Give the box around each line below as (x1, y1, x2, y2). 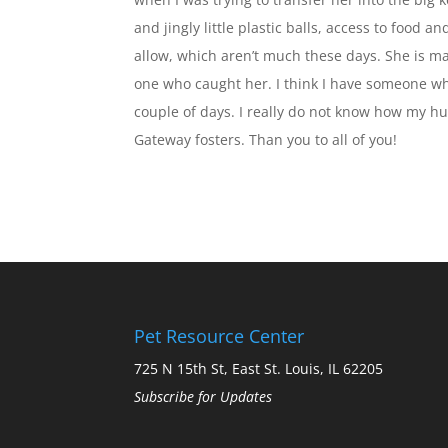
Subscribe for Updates (134, 386, 273, 406)
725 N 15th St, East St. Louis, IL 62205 (134, 358, 384, 378)
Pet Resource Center (134, 323, 305, 348)
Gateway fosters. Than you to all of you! (134, 130, 398, 150)
